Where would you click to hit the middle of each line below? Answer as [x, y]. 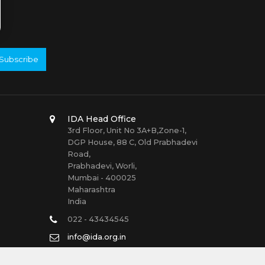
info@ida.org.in [96, 237]
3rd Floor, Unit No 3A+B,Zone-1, [127, 131]
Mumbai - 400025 [101, 178]
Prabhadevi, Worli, [102, 166]
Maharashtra [91, 190]
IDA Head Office [101, 119]
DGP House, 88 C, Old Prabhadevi [132, 143]
